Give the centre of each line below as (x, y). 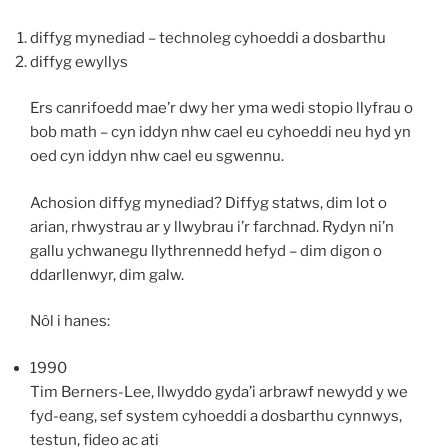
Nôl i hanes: (70, 321)
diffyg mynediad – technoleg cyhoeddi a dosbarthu (208, 37)
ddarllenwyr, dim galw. (107, 274)
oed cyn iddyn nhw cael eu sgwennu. (157, 156)
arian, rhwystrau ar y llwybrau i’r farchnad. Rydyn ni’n (212, 226)
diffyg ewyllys (79, 61)
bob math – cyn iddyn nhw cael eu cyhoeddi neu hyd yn (220, 132)
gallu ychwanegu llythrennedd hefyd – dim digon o (206, 250)
